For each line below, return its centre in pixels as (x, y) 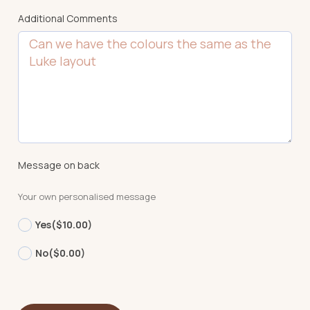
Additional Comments (68, 18)
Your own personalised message (87, 196)
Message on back (59, 165)
